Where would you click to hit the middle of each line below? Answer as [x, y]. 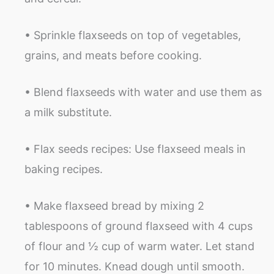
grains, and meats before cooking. [113, 55]
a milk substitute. [68, 112]
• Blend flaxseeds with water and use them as [143, 92]
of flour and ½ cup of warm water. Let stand [139, 246]
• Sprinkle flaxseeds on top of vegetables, [133, 35]
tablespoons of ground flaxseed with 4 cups [139, 226]
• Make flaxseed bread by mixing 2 [114, 206]
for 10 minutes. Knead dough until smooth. [135, 266]
